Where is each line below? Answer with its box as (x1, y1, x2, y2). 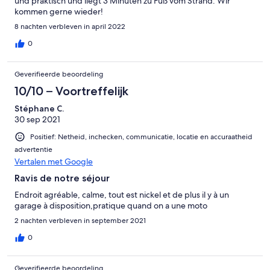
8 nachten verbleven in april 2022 (14, 21, 125, 31)
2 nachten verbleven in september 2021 (14, 216, 146, 226)
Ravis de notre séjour (14, 172, 110, 184)
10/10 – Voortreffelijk (14, 83, 128, 98)
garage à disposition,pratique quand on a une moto (14, 200, 207, 212)
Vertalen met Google (14, 156, 93, 168)
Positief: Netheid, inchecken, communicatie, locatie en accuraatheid (30, 131, 253, 142)
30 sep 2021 (14, 113, 60, 125)
